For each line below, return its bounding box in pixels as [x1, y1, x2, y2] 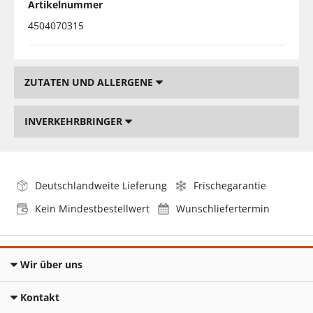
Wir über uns [20, 257, 82, 271]
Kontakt [20, 290, 59, 304]
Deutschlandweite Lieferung [35, 178, 167, 192]
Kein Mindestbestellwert [35, 201, 150, 215]
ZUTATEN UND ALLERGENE [24, 75, 156, 89]
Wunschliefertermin [176, 201, 270, 215]
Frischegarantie [194, 178, 266, 192]
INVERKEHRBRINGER [24, 114, 125, 128]
